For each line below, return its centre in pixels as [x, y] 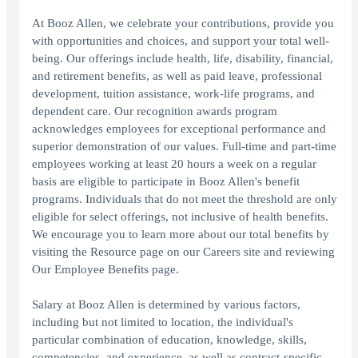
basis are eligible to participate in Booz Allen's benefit [166, 182]
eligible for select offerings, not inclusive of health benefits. [180, 217]
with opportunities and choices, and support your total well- [181, 41]
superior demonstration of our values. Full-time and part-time [184, 147]
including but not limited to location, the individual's [163, 322]
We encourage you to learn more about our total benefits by [181, 235]
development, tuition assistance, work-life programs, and [173, 94]
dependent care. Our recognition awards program [155, 111]
